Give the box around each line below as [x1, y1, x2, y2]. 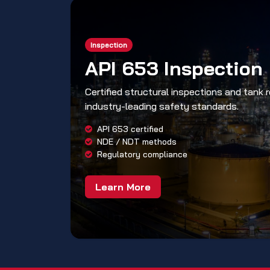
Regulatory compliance [97, 148, 187, 160]
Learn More [95, 180, 151, 193]
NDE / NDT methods [97, 136, 177, 147]
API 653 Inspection [85, 55, 263, 80]
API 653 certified [97, 123, 163, 134]
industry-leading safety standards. [85, 99, 239, 112]
